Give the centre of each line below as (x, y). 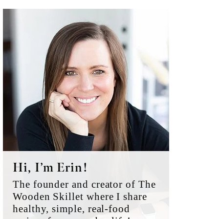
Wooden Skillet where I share (80, 197)
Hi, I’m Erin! (50, 168)
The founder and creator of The (84, 184)
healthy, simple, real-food (71, 209)
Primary (30, 17)
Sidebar (28, 35)
